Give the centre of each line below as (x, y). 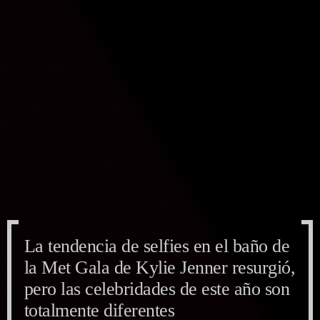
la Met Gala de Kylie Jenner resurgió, (160, 267)
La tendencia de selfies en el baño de (157, 246)
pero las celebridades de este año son (157, 289)
